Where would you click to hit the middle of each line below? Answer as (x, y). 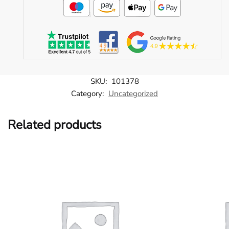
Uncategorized (133, 94)
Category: (88, 94)
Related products (55, 125)
